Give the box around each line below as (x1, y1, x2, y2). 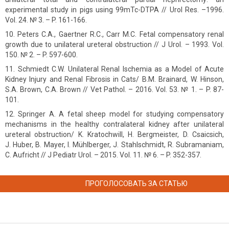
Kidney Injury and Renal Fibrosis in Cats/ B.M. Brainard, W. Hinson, (5, 75, 224, 84)
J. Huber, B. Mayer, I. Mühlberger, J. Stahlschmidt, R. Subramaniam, (5, 141, 224, 149)
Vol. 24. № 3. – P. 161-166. (5, 16, 87, 25)
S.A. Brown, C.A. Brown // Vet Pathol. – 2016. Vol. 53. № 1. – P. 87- (5, 85, 224, 94)
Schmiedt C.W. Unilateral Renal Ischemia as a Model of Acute (17, 65, 224, 74)
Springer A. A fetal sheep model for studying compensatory (18, 110, 224, 119)
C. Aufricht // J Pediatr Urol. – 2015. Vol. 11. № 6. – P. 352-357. (5, 151, 201, 159)
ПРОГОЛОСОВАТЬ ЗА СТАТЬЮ (85, 179, 188, 188)
